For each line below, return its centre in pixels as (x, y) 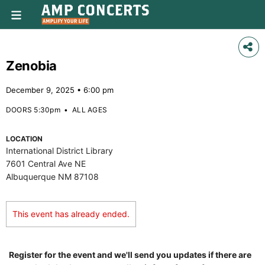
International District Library (59, 151)
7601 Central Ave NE (46, 164)
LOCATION (24, 139)
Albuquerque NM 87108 (52, 177)
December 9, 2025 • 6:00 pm (60, 90)
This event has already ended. (71, 214)
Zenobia (31, 66)
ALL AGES (90, 110)
